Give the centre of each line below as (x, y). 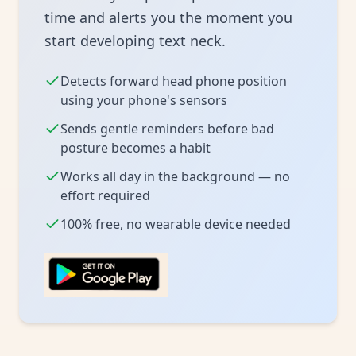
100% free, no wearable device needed (176, 224)
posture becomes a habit (135, 148)
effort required (105, 195)
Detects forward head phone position (174, 81)
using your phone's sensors (144, 100)
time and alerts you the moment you (168, 17)
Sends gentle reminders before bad (167, 129)
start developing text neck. (135, 41)
